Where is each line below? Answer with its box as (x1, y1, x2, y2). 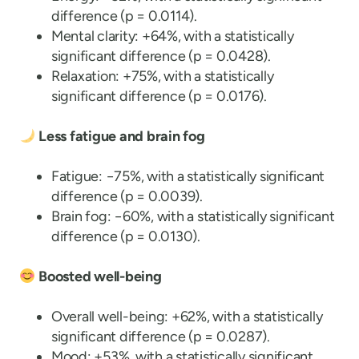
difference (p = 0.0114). (51, 7, 197, 25)
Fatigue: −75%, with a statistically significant (51, 167, 325, 185)
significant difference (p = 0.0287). (51, 328, 270, 345)
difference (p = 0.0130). (51, 228, 200, 245)
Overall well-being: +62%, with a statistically (51, 308, 323, 325)
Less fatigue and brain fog (38, 127, 205, 145)
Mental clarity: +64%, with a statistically (51, 27, 294, 45)
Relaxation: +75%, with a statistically (51, 67, 274, 85)
